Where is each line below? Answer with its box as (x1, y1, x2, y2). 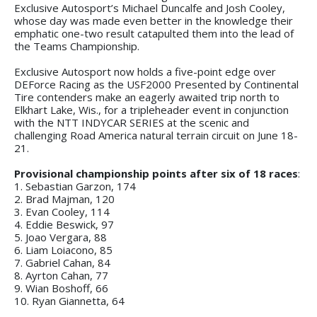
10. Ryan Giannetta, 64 (14, 293, 125, 308)
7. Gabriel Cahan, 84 (14, 255, 110, 270)
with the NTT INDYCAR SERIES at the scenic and (14, 115, 249, 129)
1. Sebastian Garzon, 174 (14, 178, 136, 193)
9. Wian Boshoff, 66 (14, 280, 108, 295)
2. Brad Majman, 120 (14, 191, 115, 206)
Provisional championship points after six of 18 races (14, 166, 298, 180)
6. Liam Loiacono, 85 (14, 242, 113, 257)
